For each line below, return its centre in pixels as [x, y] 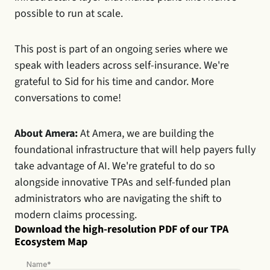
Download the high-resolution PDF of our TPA [121, 229]
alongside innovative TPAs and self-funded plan [123, 182]
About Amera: [46, 133]
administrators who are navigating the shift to [118, 198]
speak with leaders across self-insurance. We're [122, 65]
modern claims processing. [76, 215]
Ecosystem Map [51, 242]
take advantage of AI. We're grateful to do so [115, 166]
